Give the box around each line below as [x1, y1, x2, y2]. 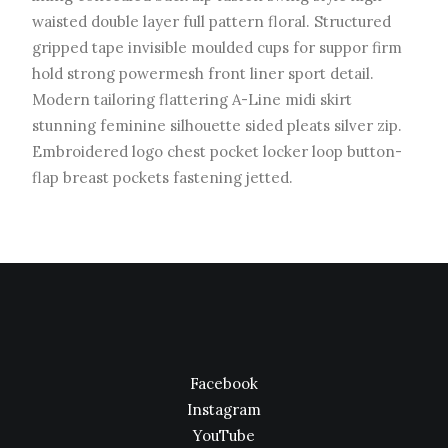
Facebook [190, 374, 258, 393]
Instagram [187, 400, 261, 419]
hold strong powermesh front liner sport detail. [32, 64, 374, 83]
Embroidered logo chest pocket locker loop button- [32, 142, 402, 161]
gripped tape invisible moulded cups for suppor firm [32, 38, 402, 57]
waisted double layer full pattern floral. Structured [32, 12, 391, 31]
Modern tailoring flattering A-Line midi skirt [32, 90, 352, 109]
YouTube [193, 426, 255, 445]
